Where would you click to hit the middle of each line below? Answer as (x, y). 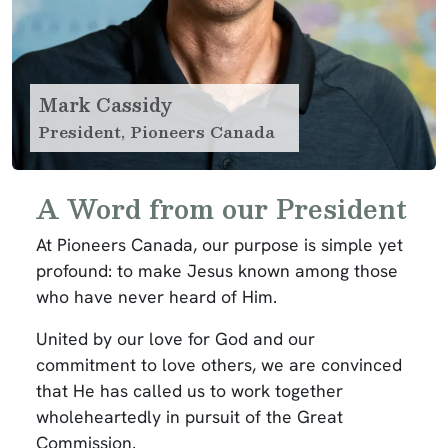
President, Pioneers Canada (156, 132)
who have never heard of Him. (156, 296)
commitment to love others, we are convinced (219, 364)
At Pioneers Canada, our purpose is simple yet (219, 244)
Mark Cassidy (105, 105)
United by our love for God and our (175, 338)
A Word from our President (221, 208)
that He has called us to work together (189, 390)
